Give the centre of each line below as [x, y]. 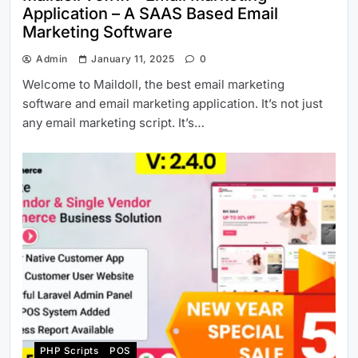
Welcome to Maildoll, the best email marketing [153, 84]
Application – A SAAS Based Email [150, 13]
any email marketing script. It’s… [113, 122]
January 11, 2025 [133, 58]
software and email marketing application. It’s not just [173, 103]
